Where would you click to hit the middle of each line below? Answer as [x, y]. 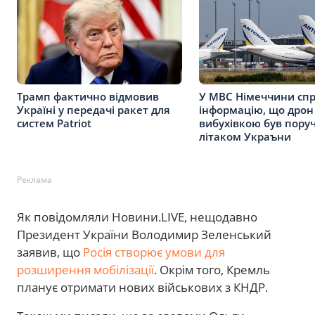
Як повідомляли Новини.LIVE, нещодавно [137, 217]
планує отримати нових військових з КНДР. [142, 287]
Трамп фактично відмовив [88, 96]
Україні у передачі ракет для [94, 109]
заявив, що [50, 252]
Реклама [34, 179]
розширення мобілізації [85, 269]
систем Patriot [54, 123]
